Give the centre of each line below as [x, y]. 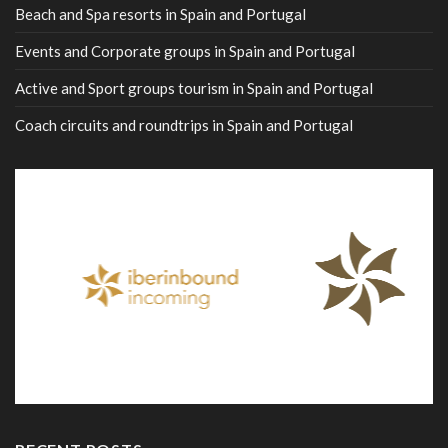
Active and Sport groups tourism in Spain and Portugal [194, 87]
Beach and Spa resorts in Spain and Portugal [160, 13]
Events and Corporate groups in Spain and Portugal [185, 50]
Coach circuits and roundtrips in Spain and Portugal [184, 124]
